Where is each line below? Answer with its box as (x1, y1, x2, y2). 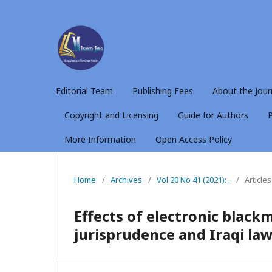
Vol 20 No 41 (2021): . (157, 174, 230, 185)
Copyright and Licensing (64, 109, 158, 121)
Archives (110, 174, 142, 185)
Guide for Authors (178, 109, 248, 121)
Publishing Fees (132, 84, 193, 97)
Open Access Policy (155, 133, 232, 145)
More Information (64, 133, 136, 145)
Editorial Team (56, 84, 113, 97)
